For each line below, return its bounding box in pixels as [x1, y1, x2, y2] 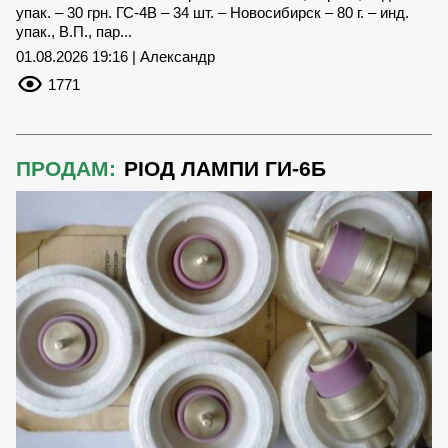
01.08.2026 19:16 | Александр [16, 47, 215, 65]
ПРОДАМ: [16, 156, 116, 180]
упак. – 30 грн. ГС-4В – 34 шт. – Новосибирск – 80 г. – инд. [16, 3, 409, 21]
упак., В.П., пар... [16, 22, 132, 40]
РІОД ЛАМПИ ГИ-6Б [124, 156, 326, 180]
